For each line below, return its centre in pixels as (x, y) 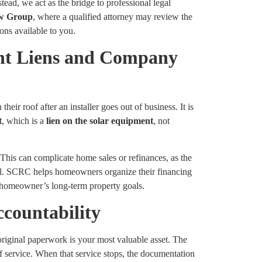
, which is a (24, 121)
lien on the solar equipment (100, 121)
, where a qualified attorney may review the (113, 16)
